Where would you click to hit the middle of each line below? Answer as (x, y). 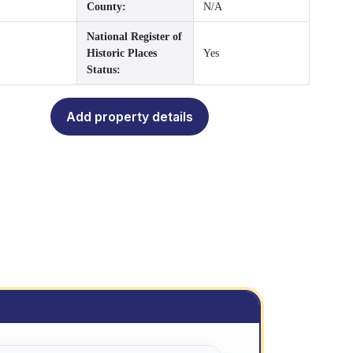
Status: (104, 70)
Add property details (130, 117)
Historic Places (122, 53)
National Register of (134, 37)
